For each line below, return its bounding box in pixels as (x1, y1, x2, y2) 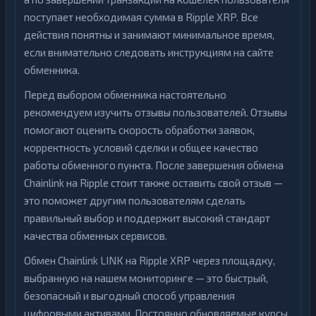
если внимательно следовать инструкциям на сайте (24, 46, 274, 59)
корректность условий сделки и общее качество (24, 141, 258, 154)
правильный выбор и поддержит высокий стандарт (24, 212, 270, 224)
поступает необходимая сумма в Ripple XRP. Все (24, 11, 258, 23)
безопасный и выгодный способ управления (24, 289, 235, 302)
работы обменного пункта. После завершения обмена (24, 159, 284, 171)
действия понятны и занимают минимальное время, (24, 28, 274, 41)
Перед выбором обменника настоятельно (24, 88, 226, 101)
